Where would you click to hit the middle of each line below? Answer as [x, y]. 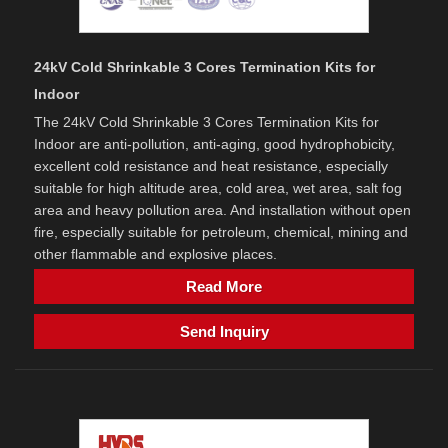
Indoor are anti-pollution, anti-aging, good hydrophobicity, [214, 143]
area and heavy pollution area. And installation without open [222, 209]
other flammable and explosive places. [155, 253]
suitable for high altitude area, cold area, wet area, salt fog [218, 187]
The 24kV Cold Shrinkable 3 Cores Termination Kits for [206, 121]
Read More [224, 286]
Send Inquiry [224, 331]
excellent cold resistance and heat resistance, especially [211, 165]
